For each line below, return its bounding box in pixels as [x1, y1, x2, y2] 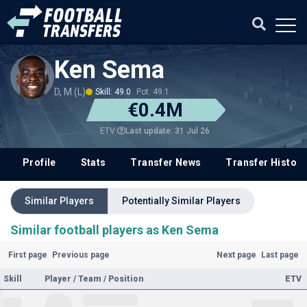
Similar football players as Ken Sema [10, 223, 219, 237]
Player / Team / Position [45, 274, 144, 284]
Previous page [51, 250, 110, 260]
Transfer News [130, 157, 201, 168]
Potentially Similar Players [122, 195, 241, 206]
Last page [261, 250, 299, 260]
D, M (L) [54, 86, 86, 97]
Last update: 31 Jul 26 [125, 125, 210, 136]
